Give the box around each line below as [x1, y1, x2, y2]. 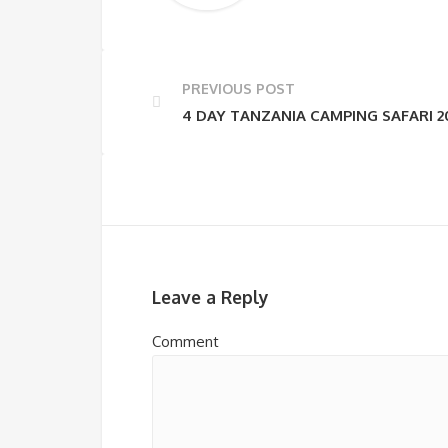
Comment [152, 332, 219, 352]
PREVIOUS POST [182, 80, 295, 97]
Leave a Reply [152, 285, 269, 308]
